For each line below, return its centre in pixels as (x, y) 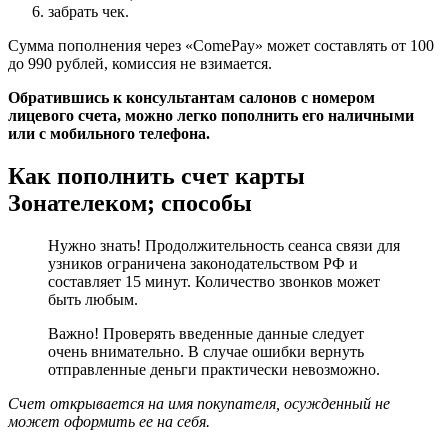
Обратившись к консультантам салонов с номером (191, 97)
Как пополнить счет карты (156, 175)
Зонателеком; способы (130, 202)
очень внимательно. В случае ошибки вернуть (206, 351)
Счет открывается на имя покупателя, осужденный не (199, 403)
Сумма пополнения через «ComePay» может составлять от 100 (221, 45)
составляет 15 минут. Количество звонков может (214, 281)
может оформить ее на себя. (109, 421)
